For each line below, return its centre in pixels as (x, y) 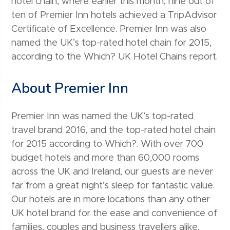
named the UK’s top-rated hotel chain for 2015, (112, 43)
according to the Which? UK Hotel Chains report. (115, 57)
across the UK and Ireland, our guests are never (112, 172)
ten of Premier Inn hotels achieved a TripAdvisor (114, 16)
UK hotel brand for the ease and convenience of (114, 214)
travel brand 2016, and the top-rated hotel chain (114, 131)
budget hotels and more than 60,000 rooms (106, 158)
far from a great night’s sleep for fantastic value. (113, 186)
